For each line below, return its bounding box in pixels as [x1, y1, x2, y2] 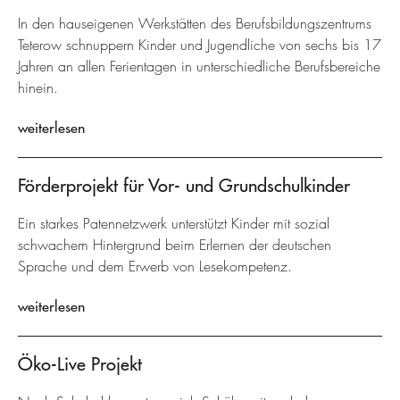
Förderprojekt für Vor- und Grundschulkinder [18, 174, 350, 196]
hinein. [18, 79, 58, 97]
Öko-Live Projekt [18, 353, 142, 375]
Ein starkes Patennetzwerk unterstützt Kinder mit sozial [18, 214, 329, 233]
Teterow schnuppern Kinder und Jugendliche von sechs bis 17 [18, 36, 381, 54]
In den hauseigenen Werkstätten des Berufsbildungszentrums [18, 14, 371, 33]
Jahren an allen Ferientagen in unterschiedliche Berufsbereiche [18, 57, 380, 76]
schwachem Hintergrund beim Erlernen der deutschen [18, 236, 331, 254]
